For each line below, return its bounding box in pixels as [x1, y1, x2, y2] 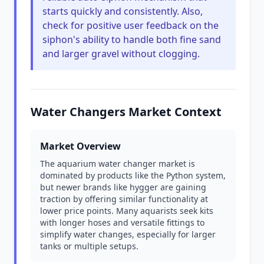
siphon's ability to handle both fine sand [42, 33, 221, 46]
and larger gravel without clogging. [42, 47, 200, 60]
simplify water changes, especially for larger [40, 229, 216, 240]
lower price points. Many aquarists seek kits [40, 205, 213, 216]
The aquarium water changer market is [40, 158, 195, 169]
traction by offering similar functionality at [40, 193, 208, 204]
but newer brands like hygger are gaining [40, 181, 206, 193]
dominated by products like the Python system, [40, 170, 226, 181]
